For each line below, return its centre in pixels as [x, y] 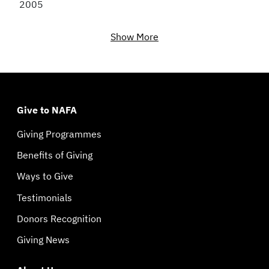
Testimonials [44, 197]
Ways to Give [45, 176]
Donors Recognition [59, 218]
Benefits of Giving [55, 155]
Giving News [43, 239]
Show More [134, 37]
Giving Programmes [59, 134]
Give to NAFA [47, 110]
